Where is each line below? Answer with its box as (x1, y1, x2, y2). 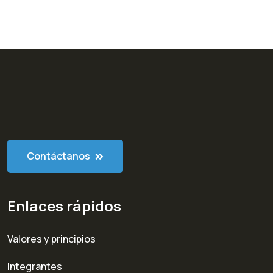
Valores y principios (7, 232, 96, 246)
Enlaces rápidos (7, 195, 121, 216)
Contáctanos (27, 149, 92, 163)
